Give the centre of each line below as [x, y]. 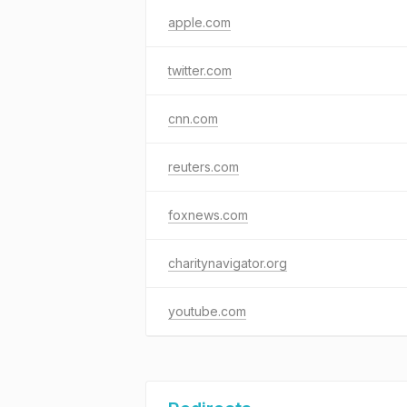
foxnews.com [208, 215]
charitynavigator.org [228, 263]
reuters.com [203, 167]
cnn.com [193, 119]
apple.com [199, 22]
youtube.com [207, 311]
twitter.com [200, 70]
